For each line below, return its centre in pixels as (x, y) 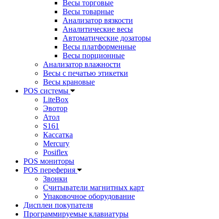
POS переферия (50, 170)
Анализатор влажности (82, 65)
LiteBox (56, 100)
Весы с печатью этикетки (86, 73)
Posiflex (55, 153)
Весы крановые (69, 82)
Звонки (55, 179)
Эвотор (55, 109)
